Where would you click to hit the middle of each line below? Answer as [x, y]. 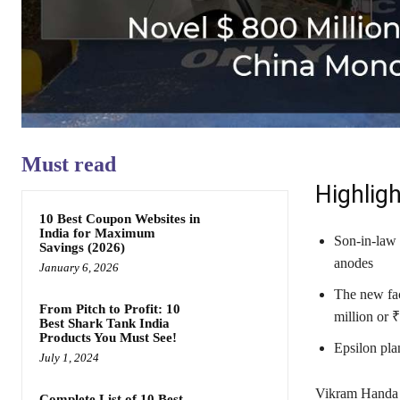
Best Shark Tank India [104, 324]
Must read [69, 165]
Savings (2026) [82, 248]
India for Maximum [97, 233]
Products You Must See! [108, 338]
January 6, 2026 [79, 268]
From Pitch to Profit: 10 [110, 309]
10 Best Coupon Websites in [120, 219]
